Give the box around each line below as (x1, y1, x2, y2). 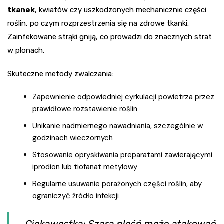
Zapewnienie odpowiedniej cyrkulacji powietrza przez (32, 92, 214, 102)
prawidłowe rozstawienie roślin (32, 104, 137, 114)
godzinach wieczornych (32, 133, 113, 143)
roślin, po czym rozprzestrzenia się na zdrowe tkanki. (7, 19, 189, 28)
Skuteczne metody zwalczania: (7, 69, 113, 79)
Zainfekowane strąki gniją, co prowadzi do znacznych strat (7, 32, 212, 42)
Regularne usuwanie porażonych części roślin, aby (32, 179, 202, 189)
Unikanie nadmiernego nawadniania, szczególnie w (32, 121, 203, 131)
